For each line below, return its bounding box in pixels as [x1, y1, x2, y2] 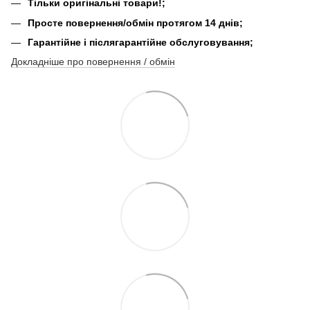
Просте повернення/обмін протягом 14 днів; [28, 17, 243, 28]
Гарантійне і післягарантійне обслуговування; [28, 37, 253, 48]
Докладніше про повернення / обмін [11, 56, 175, 68]
